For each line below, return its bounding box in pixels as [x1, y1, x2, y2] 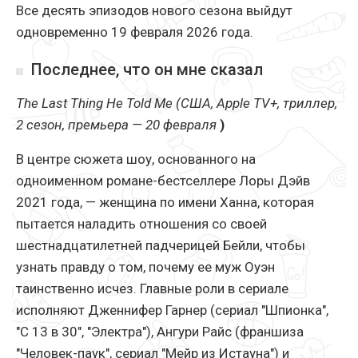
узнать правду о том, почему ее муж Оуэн [16, 259, 275, 276]
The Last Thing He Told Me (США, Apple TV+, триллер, [16, 95, 337, 112]
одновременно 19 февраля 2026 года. [16, 24, 253, 41]
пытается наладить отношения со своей [16, 216, 267, 233]
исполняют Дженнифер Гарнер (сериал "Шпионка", [16, 302, 328, 319]
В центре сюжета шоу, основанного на [16, 151, 256, 168]
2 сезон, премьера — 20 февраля [16, 117, 217, 133]
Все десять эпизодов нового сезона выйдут [16, 2, 292, 19]
